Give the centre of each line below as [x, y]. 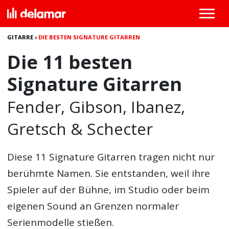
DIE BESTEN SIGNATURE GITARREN [89, 37]
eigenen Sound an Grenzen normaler [93, 206]
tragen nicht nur [176, 157]
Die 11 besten [70, 62]
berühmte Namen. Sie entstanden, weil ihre [109, 173]
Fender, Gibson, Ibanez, [96, 107]
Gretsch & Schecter [80, 129]
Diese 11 [28, 157]
